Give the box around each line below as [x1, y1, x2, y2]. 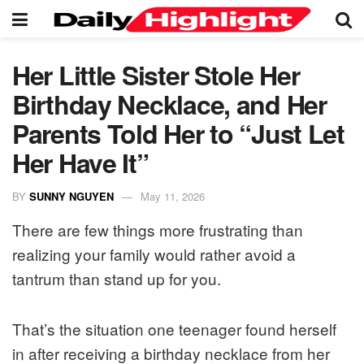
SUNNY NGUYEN [29, 188, 114, 204]
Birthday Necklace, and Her [12, 85, 327, 123]
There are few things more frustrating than [12, 218, 303, 240]
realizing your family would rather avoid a [12, 242, 296, 265]
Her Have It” [12, 144, 149, 181]
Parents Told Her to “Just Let [12, 115, 344, 152]
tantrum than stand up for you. [12, 266, 221, 289]
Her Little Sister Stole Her [12, 56, 300, 93]
